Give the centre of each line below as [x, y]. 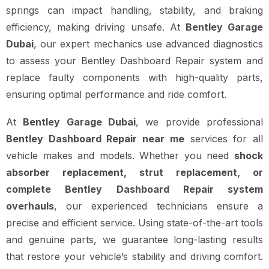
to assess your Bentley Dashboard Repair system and [134, 61]
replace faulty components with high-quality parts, [134, 78]
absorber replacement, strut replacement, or [134, 173]
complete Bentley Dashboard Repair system [134, 189]
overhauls [30, 206]
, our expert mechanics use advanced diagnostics [148, 44]
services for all [224, 139]
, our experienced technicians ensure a [159, 206]
